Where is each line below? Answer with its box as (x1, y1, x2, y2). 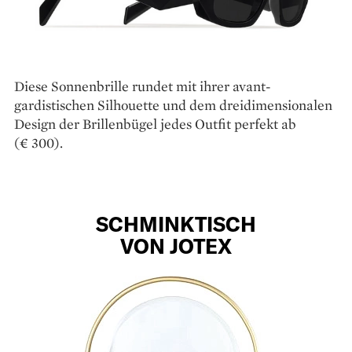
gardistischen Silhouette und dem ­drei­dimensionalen (14, 96, 332, 115)
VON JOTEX (120, 233, 232, 258)
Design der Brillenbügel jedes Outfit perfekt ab (14, 115, 296, 134)
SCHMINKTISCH (96, 211, 256, 236)
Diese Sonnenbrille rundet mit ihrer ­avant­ (14, 77, 271, 96)
